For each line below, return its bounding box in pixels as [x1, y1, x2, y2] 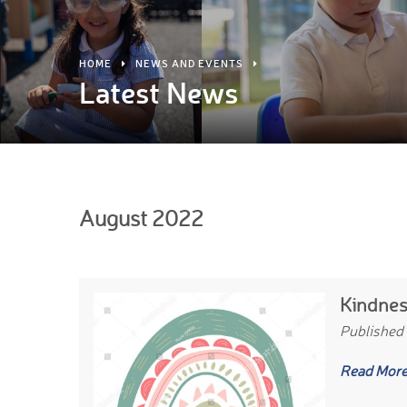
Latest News [79, 74, 238, 111]
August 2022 [79, 204, 203, 232]
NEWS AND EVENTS [135, 57, 243, 70]
